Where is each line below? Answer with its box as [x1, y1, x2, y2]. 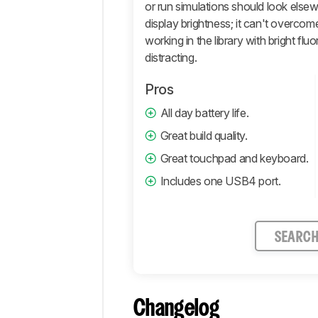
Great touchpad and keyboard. [160, 151, 309, 166]
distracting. [145, 50, 197, 65]
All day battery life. [160, 106, 249, 121]
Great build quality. [160, 128, 248, 143]
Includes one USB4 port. [160, 174, 281, 189]
